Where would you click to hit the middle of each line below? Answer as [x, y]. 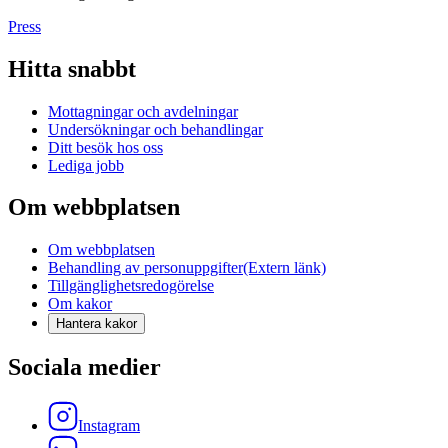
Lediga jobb [86, 165]
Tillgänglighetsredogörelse [131, 286]
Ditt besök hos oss [105, 147]
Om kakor [80, 304]
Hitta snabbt [72, 68]
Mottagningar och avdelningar [143, 111]
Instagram [109, 426]
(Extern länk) [284, 268]
